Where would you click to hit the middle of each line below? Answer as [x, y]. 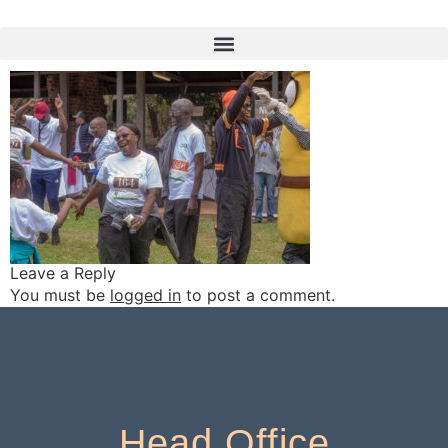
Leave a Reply [63, 273]
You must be [60, 295]
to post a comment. [258, 295]
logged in [145, 295]
